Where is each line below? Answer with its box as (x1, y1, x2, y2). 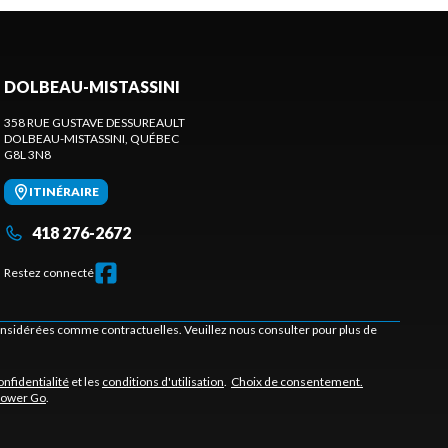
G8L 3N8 (4, 147, 51, 163)
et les (68, 374, 102, 390)
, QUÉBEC (125, 131, 179, 147)
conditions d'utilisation (101, 374, 224, 390)
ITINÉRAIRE (29, 184, 99, 200)
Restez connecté (4, 265, 94, 281)
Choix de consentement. (230, 374, 363, 390)
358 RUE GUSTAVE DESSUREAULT (4, 115, 185, 131)
